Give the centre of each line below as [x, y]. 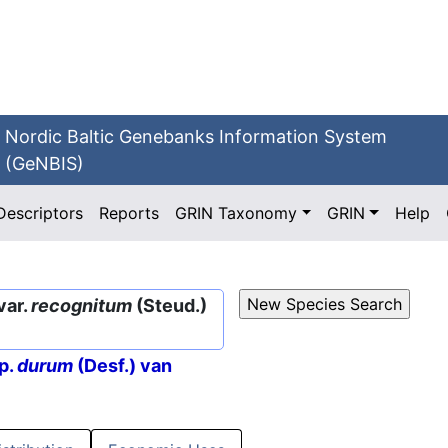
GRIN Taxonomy [236, 213]
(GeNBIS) [45, 163]
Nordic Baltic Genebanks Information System [196, 136]
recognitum [81, 305]
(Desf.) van [122, 366]
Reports [129, 213]
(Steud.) [169, 305]
